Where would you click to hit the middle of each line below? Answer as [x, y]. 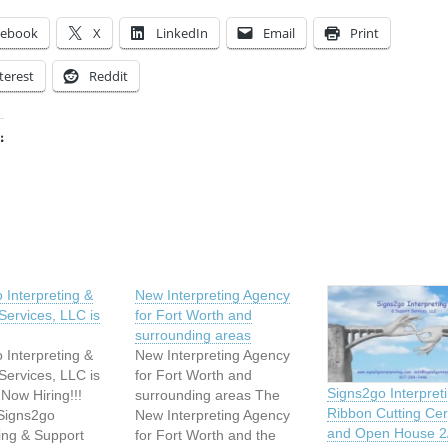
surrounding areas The [208, 394]
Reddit [108, 75]
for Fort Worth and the [206, 434]
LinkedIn [182, 32]
